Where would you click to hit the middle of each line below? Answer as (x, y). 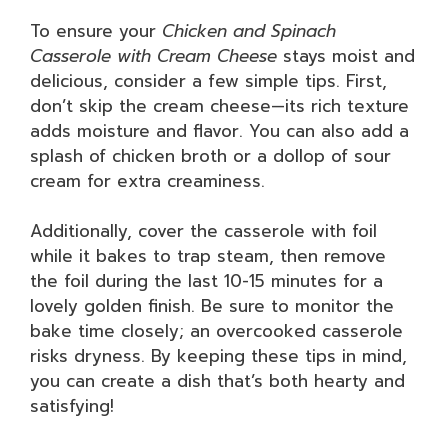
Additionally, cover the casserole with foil (203, 231)
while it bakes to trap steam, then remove (208, 256)
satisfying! (72, 406)
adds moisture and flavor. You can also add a (219, 130)
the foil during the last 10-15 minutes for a (206, 281)
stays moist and (346, 55)
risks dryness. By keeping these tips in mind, (218, 356)
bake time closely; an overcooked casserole (216, 331)
